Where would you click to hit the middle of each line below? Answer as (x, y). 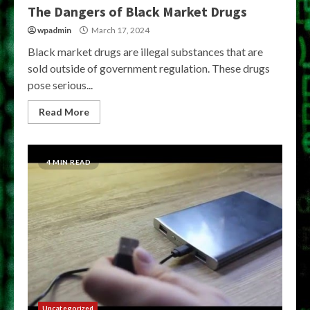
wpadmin (54, 30)
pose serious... (60, 85)
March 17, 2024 (120, 30)
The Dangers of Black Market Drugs (137, 11)
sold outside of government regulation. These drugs (149, 68)
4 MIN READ (69, 162)
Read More (64, 112)
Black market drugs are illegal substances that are (145, 52)
